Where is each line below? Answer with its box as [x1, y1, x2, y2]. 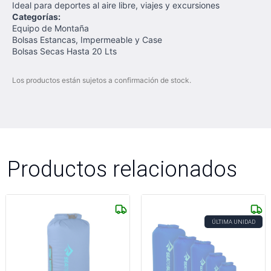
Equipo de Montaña [12, 23, 89, 33]
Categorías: [12, 11, 60, 22]
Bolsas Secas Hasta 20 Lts [12, 46, 117, 56]
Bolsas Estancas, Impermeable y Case [12, 34, 162, 45]
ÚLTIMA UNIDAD [212, 218, 255, 226]
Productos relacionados [7, 155, 237, 182]
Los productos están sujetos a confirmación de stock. [12, 76, 191, 85]
